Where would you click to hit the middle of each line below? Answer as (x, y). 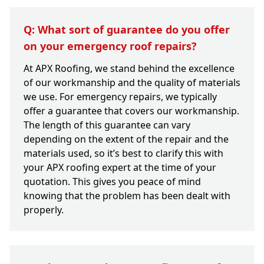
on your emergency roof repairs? (110, 46)
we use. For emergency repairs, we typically (120, 97)
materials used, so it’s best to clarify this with (123, 154)
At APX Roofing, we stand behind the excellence (129, 69)
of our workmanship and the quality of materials (132, 83)
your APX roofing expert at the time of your (120, 168)
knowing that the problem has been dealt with (127, 196)
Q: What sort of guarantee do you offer (127, 30)
